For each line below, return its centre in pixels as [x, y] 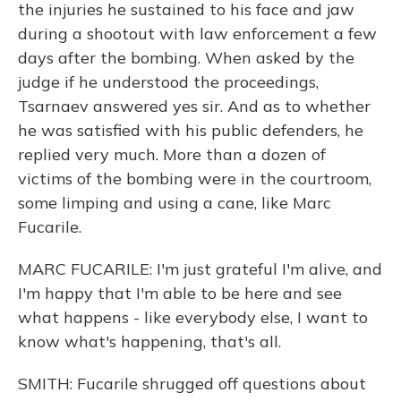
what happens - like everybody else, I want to [193, 317]
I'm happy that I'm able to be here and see [180, 293]
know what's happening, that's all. [149, 341]
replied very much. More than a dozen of [172, 154]
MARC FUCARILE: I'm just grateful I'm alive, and [200, 269]
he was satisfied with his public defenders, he [191, 130]
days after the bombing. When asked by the [186, 58]
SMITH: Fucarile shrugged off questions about [192, 384]
